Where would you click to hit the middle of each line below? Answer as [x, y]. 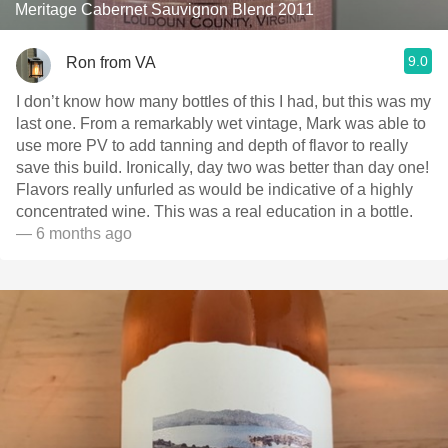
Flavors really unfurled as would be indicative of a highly [214, 189]
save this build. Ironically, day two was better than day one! [222, 167]
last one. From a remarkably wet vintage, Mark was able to [221, 123]
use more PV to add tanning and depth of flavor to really [212, 145]
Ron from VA [111, 62]
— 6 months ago [74, 233]
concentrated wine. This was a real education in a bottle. [214, 211]
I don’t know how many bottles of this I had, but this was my [223, 101]
